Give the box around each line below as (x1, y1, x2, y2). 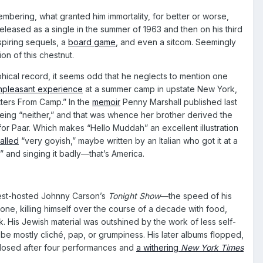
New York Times (181, 242, 244, 252)
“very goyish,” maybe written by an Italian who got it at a (19, 135, 238, 146)
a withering (136, 242, 181, 252)
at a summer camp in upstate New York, (83, 83, 237, 94)
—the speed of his (160, 190, 232, 201)
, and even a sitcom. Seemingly (116, 36, 236, 47)
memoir (92, 96, 120, 107)
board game (68, 36, 116, 47)
